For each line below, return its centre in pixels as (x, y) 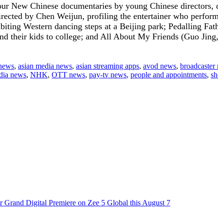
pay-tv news (108, 74)
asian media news (45, 66)
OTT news (68, 74)
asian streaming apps (108, 66)
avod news (160, 66)
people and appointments (169, 74)
